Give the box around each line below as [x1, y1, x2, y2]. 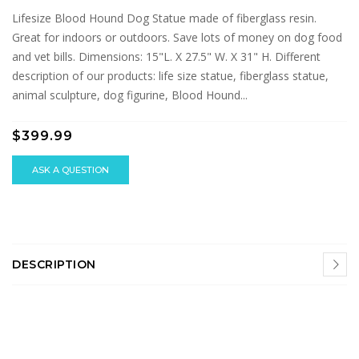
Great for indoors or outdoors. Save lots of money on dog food [12, 30, 342, 45]
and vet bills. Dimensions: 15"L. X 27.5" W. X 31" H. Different [12, 49, 321, 64]
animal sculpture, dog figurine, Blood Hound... [12, 87, 248, 103]
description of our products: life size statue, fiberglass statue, [12, 68, 329, 83]
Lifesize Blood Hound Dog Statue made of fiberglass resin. [12, 10, 317, 26]
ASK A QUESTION [30, 164, 111, 175]
